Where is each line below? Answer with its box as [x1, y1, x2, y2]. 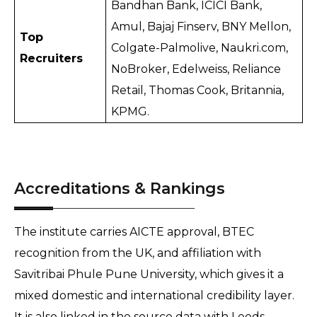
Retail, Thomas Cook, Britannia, [111, 83, 284, 98]
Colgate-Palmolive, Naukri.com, [111, 41, 289, 55]
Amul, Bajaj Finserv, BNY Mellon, [111, 20, 292, 34]
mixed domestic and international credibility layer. [14, 289, 294, 303]
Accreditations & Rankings [14, 179, 225, 198]
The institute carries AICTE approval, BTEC [14, 225, 254, 239]
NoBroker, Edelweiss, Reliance [111, 62, 282, 76]
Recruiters [20, 52, 83, 66]
